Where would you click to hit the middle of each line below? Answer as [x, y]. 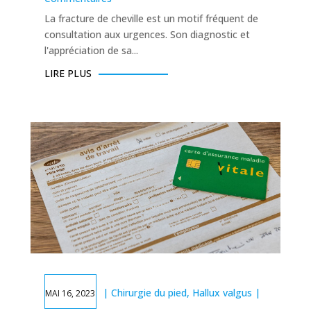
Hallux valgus [222, 293]
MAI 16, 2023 [70, 294]
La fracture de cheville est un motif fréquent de [151, 19]
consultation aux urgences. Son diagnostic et [147, 35]
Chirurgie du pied [149, 293]
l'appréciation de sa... [91, 51]
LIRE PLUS [68, 74]
